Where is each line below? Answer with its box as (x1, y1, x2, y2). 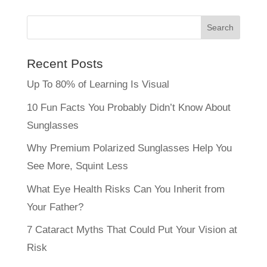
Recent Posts (26, 57, 103, 71)
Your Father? (26, 201, 83, 213)
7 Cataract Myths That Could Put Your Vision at (26, 224, 237, 236)
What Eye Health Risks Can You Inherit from (26, 183, 225, 195)
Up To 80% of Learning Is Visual (26, 79, 169, 91)
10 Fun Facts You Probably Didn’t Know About (26, 101, 231, 113)
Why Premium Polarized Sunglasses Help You (26, 142, 232, 154)
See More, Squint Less (26, 160, 128, 172)
